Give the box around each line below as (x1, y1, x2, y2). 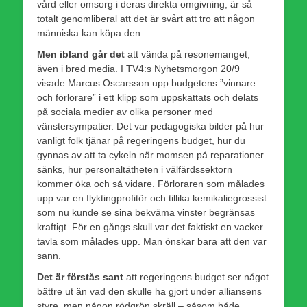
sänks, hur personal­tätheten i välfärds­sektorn (37, 163, 232, 175)
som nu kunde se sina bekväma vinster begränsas (37, 206, 255, 218)
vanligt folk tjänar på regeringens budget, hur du (37, 134, 245, 146)
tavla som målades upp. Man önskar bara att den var (37, 235, 267, 247)
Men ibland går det (37, 48, 125, 60)
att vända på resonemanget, (125, 48, 250, 60)
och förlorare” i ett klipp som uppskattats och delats (37, 91, 258, 103)
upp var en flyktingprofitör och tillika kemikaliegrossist (37, 192, 267, 204)
